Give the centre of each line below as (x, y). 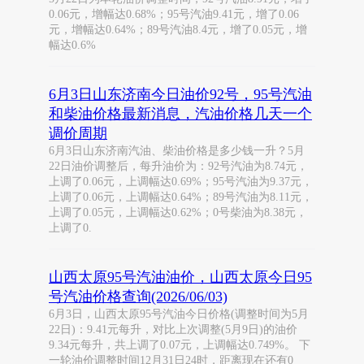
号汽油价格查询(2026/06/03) (138, 297)
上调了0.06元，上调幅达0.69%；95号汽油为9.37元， (181, 182)
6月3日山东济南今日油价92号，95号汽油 (180, 94)
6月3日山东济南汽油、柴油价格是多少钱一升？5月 (177, 151)
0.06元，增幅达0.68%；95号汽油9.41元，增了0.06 (174, 14)
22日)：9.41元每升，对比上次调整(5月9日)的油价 (173, 329)
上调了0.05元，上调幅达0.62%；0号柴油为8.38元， (178, 212)
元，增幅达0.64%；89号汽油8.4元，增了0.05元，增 (178, 30)
